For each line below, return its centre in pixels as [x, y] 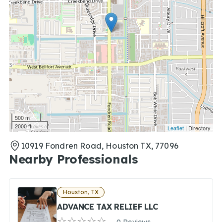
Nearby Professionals [73, 159]
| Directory [197, 128]
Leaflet [176, 128]
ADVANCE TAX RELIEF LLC [108, 207]
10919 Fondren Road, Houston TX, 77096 [100, 146]
